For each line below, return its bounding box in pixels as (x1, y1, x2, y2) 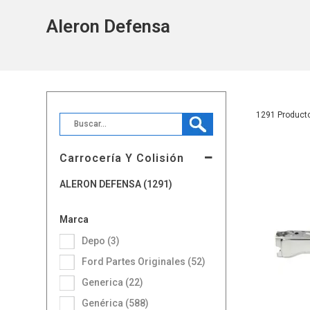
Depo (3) (88, 235, 120, 246)
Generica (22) (89, 276, 144, 288)
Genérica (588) (89, 297, 149, 309)
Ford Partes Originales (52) (87, 255, 206, 267)
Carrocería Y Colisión (60, 151, 185, 165)
